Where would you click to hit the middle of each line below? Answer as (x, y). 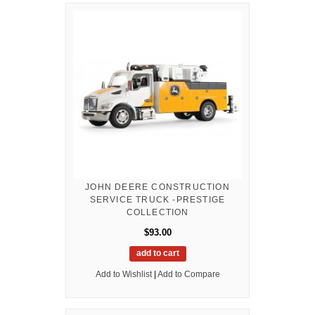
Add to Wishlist (123, 274)
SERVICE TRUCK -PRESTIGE (157, 199)
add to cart (157, 253)
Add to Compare (188, 274)
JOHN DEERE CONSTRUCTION (157, 187)
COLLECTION (157, 212)
